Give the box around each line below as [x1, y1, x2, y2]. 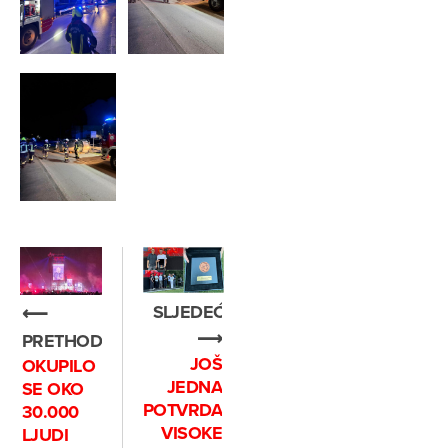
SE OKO [22, 375, 84, 402]
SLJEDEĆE [152, 298, 236, 325]
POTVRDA [142, 396, 222, 423]
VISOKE [161, 419, 222, 446]
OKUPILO [22, 352, 96, 379]
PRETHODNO [22, 327, 129, 354]
